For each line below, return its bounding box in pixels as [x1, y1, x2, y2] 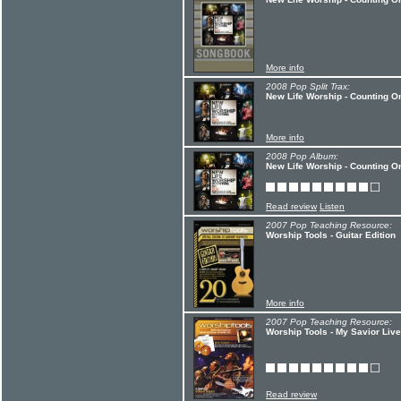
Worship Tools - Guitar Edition [266, 230, 396, 240]
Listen [320, 201, 345, 211]
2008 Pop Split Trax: [266, 81, 350, 91]
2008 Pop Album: [266, 151, 338, 161]
